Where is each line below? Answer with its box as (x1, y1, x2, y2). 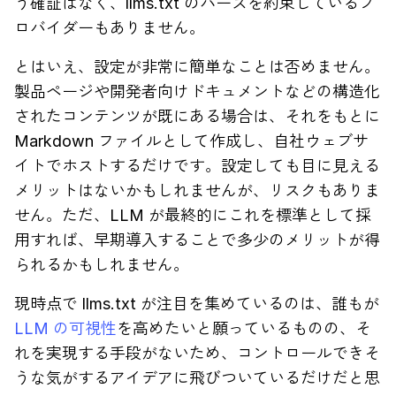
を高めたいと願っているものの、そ (117, 318, 371, 338)
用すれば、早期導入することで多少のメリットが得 (14, 230, 380, 249)
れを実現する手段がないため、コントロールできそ (14, 343, 380, 362)
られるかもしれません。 (14, 255, 189, 274)
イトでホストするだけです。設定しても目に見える (14, 156, 380, 175)
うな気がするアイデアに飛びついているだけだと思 (14, 368, 380, 387)
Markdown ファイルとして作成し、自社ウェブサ (14, 131, 369, 150)
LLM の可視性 (14, 318, 117, 338)
